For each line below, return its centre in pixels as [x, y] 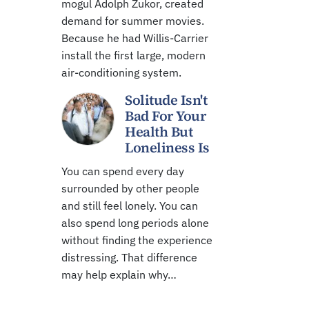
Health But [159, 132]
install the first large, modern [133, 55]
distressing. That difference [129, 257]
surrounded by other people [130, 188]
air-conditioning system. [121, 72]
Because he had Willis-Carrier [135, 38]
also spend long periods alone [135, 223]
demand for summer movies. [133, 21]
